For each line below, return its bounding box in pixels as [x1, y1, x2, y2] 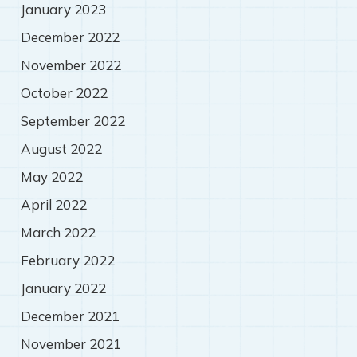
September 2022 [20, 112, 125, 130]
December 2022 [20, 29, 120, 46]
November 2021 [20, 335, 121, 353]
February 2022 [20, 252, 115, 269]
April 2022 [20, 196, 87, 214]
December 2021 [20, 308, 120, 325]
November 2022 [20, 57, 121, 74]
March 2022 [20, 224, 96, 241]
